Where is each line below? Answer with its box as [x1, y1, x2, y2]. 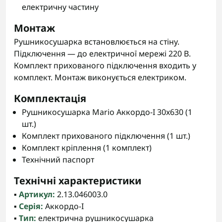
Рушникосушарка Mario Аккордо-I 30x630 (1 [22, 107, 192, 117]
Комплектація [14, 92, 86, 105]
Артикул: [19, 189, 55, 200]
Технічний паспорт [22, 154, 94, 165]
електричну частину [22, 1, 99, 12]
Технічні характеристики [14, 174, 141, 187]
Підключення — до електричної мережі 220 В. [14, 48, 191, 59]
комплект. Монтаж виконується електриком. [14, 72, 186, 83]
